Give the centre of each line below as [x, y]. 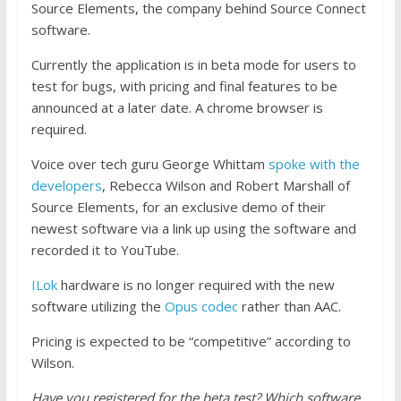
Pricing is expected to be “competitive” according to [191, 341]
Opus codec [201, 306]
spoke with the [314, 163]
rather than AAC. [289, 306]
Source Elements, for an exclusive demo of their [178, 206]
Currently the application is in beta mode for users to [193, 64]
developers [66, 185]
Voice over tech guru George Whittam [149, 163]
